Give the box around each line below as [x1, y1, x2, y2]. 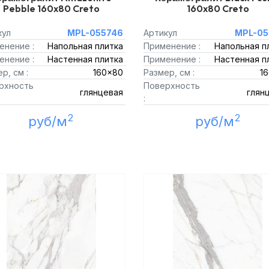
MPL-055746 [67, 28, 123, 38]
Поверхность [144, 80, 200, 91]
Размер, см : [144, 67, 195, 77]
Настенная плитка [47, 54, 123, 64]
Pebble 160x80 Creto [2, 2, 100, 14]
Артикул [144, 28, 177, 38]
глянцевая [80, 86, 123, 97]
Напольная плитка [47, 41, 123, 51]
